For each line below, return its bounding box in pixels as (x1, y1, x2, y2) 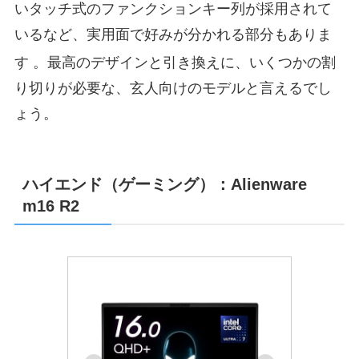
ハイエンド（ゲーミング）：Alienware (22, 175, 307, 194)
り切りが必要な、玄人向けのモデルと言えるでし (14, 80, 332, 97)
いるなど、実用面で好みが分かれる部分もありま (14, 26, 332, 43)
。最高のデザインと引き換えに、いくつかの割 (32, 54, 336, 71)
